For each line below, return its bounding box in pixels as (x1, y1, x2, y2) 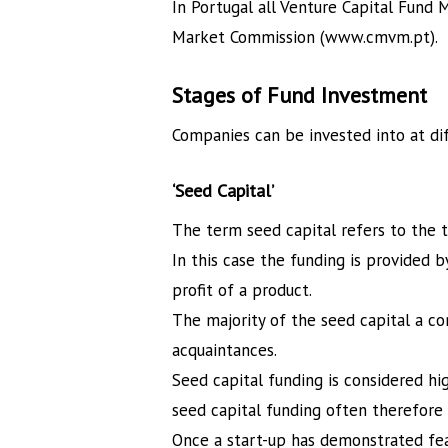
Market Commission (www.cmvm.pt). (172, 26, 439, 49)
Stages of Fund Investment (172, 80, 428, 109)
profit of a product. (172, 279, 313, 302)
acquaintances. (172, 339, 278, 362)
